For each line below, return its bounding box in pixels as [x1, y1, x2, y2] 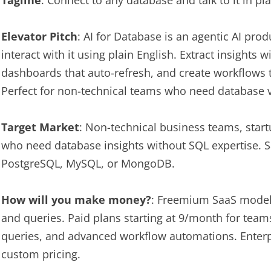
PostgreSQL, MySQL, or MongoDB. [1, 156, 175, 171]
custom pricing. [1, 247, 80, 261]
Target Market [1, 120, 79, 134]
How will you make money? [1, 192, 151, 207]
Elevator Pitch [1, 29, 77, 44]
